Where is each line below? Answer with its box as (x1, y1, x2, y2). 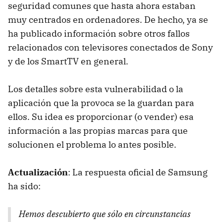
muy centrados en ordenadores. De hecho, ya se (8, 13, 208, 25)
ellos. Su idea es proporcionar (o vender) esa (8, 111, 194, 122)
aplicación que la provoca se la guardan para (8, 97, 194, 109)
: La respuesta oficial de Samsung (68, 166, 208, 178)
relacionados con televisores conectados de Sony (8, 41, 213, 53)
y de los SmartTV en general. (8, 55, 128, 67)
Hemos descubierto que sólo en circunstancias (19, 208, 191, 220)
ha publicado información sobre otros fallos (8, 27, 190, 39)
